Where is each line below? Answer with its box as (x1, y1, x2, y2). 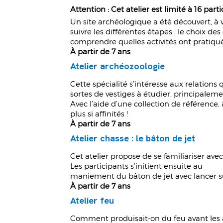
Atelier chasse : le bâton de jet (70, 132, 196, 144)
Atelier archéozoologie (70, 60, 165, 72)
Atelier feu (70, 195, 114, 207)
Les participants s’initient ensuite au (70, 161, 203, 171)
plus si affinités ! (70, 109, 128, 118)
